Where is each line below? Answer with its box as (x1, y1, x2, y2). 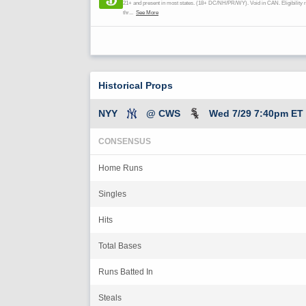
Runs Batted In (98, 266, 153, 277)
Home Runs (98, 163, 143, 173)
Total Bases (98, 240, 141, 251)
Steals (98, 292, 122, 303)
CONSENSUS (98, 136, 151, 146)
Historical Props (98, 79, 173, 91)
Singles (98, 189, 126, 199)
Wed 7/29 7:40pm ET (209, 107, 303, 119)
